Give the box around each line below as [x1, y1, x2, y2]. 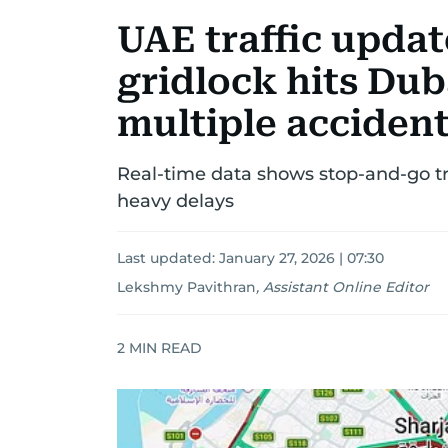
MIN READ [125, 338, 202, 357]
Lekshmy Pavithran [117, 278, 256, 296]
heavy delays [117, 190, 234, 212]
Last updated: [117, 249, 219, 267]
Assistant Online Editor [263, 278, 429, 296]
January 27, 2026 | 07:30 [219, 249, 384, 267]
